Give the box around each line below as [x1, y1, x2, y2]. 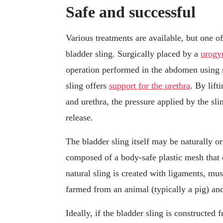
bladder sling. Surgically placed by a [66, 49, 201, 59]
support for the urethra [109, 81, 190, 91]
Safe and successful [66, 3, 196, 21]
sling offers [66, 81, 109, 91]
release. [66, 112, 93, 123]
